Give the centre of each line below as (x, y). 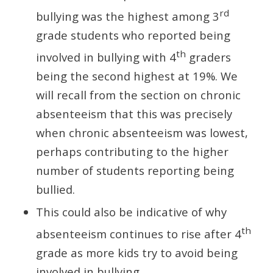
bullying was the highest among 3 (127, 16)
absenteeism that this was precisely (134, 114)
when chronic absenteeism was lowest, (142, 133)
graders (208, 57)
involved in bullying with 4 (106, 57)
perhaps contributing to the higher (132, 152)
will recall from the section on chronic (138, 95)
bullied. (55, 190)
